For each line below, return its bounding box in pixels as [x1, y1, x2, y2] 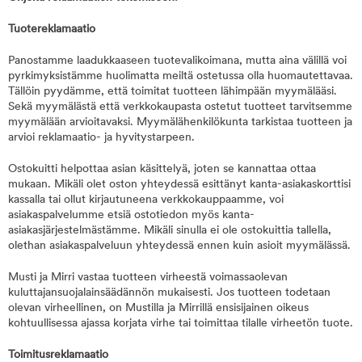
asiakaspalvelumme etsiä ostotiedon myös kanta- [8, 209, 255, 221]
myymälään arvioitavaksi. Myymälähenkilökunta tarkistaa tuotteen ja [8, 116, 352, 128]
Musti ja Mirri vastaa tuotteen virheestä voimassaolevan [8, 271, 288, 284]
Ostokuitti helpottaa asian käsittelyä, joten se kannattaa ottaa [8, 163, 316, 175]
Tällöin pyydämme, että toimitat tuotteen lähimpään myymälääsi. [8, 86, 337, 98]
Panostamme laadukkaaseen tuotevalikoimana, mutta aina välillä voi [8, 55, 347, 67]
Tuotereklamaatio [8, 23, 95, 36]
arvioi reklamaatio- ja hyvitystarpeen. [8, 132, 195, 144]
